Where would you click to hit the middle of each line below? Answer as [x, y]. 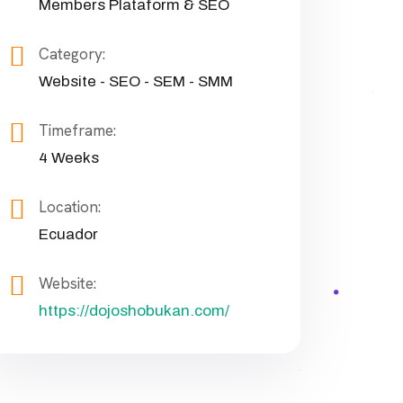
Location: [70, 206]
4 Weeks [69, 157]
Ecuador [68, 234]
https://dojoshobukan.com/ [134, 310]
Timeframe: [77, 130]
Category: [72, 54]
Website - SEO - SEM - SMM [136, 81]
